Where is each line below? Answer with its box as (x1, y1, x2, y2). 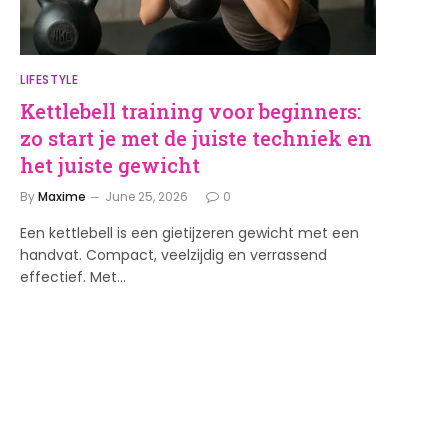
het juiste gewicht (20, 151, 200, 178)
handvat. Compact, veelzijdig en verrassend (20, 244, 327, 265)
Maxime (38, 187, 86, 205)
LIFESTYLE (20, 70, 79, 88)
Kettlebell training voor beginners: (20, 97, 361, 124)
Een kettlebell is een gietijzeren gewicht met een (20, 222, 359, 243)
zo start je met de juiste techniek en (20, 124, 372, 151)
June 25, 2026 (105, 187, 188, 205)
